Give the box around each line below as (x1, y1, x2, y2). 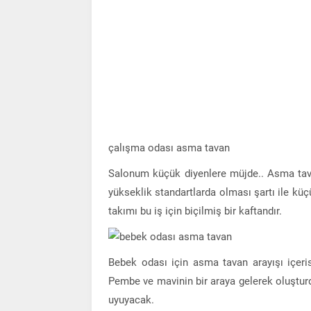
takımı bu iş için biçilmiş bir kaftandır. (108, 204, 282, 217)
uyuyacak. (108, 293, 154, 306)
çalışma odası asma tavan (108, 141, 230, 154)
